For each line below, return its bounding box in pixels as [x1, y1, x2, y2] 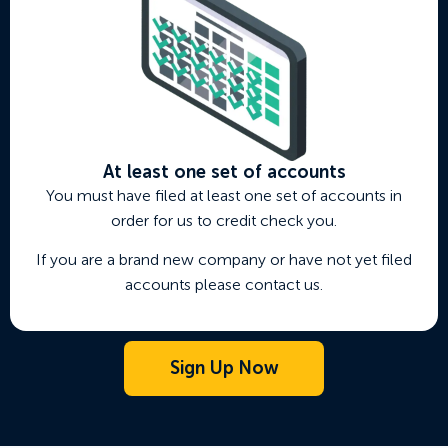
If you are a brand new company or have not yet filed [36, 250, 412, 270]
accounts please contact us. [125, 275, 323, 295]
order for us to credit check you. [111, 210, 337, 230]
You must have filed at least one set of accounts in [46, 185, 402, 205]
